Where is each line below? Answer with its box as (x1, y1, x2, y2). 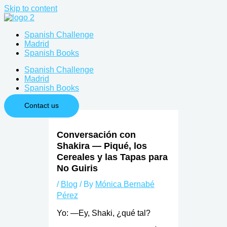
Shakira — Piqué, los (56, 140, 147, 151)
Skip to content (4, 4, 57, 13)
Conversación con (56, 129, 136, 140)
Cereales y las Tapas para (56, 151, 168, 162)
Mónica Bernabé (95, 179, 155, 188)
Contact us (24, 101, 59, 109)
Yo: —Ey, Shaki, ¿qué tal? (56, 209, 150, 218)
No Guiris (56, 162, 98, 173)
